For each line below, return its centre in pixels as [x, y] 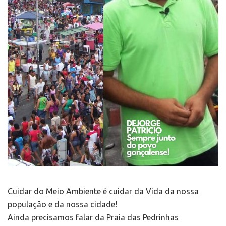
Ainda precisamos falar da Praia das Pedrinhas [93, 218]
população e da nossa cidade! [62, 205]
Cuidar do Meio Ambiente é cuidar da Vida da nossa [103, 191]
